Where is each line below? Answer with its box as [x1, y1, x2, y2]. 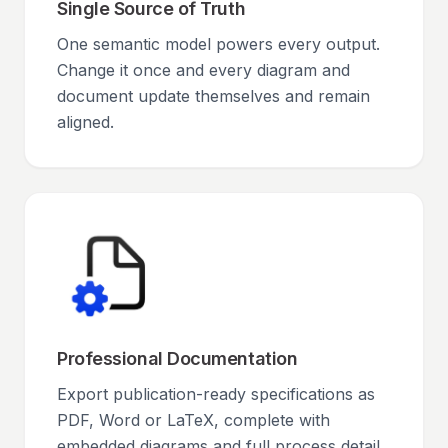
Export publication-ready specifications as [57, 384, 375, 404]
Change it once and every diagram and [57, 60, 350, 80]
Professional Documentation [57, 348, 298, 369]
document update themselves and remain [57, 86, 370, 106]
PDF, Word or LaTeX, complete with [57, 410, 330, 430]
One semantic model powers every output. [57, 34, 380, 54]
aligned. [57, 112, 114, 132]
